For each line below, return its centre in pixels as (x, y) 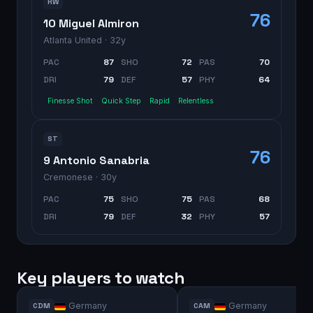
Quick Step (121, 101)
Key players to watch (101, 277)
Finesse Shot (70, 101)
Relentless (196, 101)
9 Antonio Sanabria (96, 160)
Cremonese (68, 177)
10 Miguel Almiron (91, 23)
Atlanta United (73, 40)
